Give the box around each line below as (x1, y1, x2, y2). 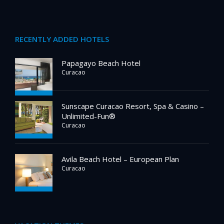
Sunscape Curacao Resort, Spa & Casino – (61, 101, 204, 111)
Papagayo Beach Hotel (61, 58, 140, 68)
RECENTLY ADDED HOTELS (15, 34, 109, 44)
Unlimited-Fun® (61, 111, 115, 121)
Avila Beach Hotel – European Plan (61, 154, 179, 164)
